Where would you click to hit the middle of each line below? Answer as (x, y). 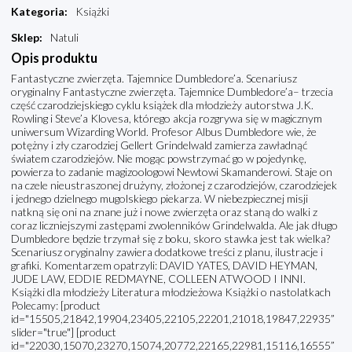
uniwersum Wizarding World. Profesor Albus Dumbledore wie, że (164, 132)
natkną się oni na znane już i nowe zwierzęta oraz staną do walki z (164, 212)
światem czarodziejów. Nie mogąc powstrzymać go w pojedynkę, (159, 159)
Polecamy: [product (56, 306)
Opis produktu (54, 58)
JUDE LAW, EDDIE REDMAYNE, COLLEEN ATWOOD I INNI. (158, 279)
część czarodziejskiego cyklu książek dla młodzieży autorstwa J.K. (162, 105)
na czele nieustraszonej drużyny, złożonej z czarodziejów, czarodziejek (174, 185)
